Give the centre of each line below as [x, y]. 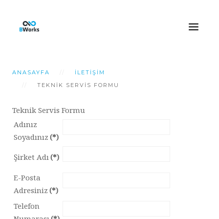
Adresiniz [31, 190]
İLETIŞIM [90, 72]
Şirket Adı [31, 157]
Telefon [27, 206]
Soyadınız [31, 137]
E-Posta [27, 177]
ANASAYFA [31, 72]
